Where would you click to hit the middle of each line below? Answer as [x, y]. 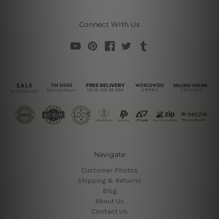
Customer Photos [109, 170]
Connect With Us [109, 24]
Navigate [109, 154]
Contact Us [109, 211]
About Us [109, 201]
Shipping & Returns [109, 180]
